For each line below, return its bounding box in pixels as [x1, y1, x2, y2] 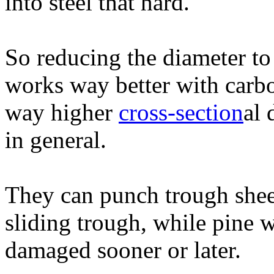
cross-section [119, 99, 243, 125]
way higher [5, 99, 119, 125]
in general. [5, 127, 106, 153]
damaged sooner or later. [5, 237, 241, 263]
